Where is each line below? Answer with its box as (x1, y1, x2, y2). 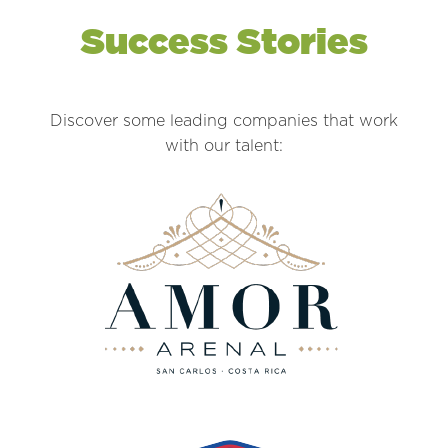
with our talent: (165, 138, 283, 155)
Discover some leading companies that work (50, 113, 398, 130)
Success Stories (80, 20, 368, 62)
